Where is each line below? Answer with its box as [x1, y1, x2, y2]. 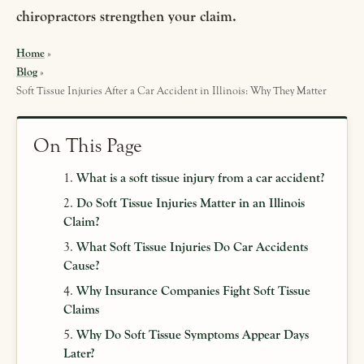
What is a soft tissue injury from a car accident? [76, 171, 325, 186]
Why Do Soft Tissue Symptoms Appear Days [76, 327, 310, 343]
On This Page [33, 134, 141, 158]
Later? [63, 346, 95, 362]
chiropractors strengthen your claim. [16, 8, 236, 26]
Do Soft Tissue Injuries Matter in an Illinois [76, 196, 305, 211]
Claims [63, 302, 100, 318]
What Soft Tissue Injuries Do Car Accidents [76, 240, 309, 255]
